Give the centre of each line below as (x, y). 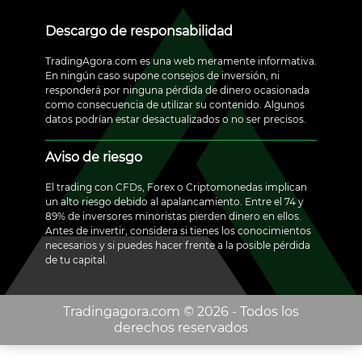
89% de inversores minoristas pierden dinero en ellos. (173, 216)
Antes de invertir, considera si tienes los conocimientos (178, 230)
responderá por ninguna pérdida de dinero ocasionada (177, 90)
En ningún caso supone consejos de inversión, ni (162, 75)
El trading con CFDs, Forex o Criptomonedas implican (176, 187)
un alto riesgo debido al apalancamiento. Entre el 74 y (175, 201)
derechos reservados (181, 327)
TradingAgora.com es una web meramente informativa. (181, 61)
